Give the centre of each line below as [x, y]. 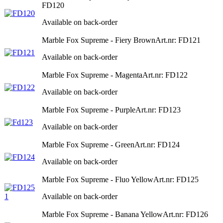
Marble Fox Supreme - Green [88, 144]
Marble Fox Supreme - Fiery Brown [99, 40]
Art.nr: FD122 [165, 75]
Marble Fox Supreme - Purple [89, 110]
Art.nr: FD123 [158, 110]
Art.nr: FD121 [178, 40]
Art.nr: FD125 [176, 179]
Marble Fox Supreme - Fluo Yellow [98, 179]
